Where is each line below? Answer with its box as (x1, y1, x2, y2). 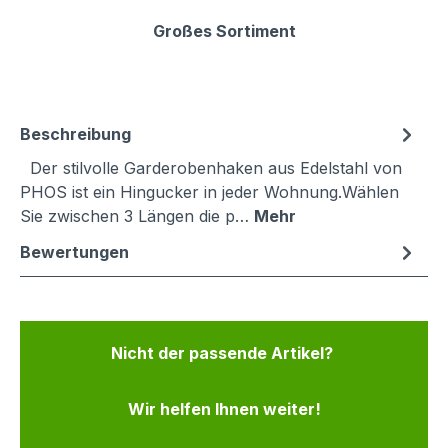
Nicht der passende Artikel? (111, 343, 337, 364)
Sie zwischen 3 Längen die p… (20, 206, 254, 227)
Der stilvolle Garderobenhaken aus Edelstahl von (20, 158, 402, 179)
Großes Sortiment (152, 21, 296, 42)
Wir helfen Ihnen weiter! (127, 399, 321, 420)
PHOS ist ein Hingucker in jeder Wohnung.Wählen (20, 182, 399, 203)
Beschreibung (20, 124, 131, 145)
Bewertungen (20, 242, 129, 263)
